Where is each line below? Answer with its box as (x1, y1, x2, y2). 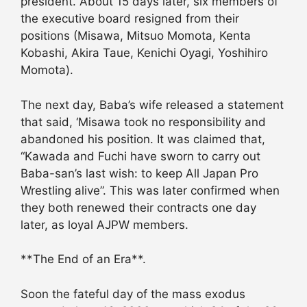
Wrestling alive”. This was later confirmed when (21, 183, 280, 197)
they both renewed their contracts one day (21, 200, 256, 214)
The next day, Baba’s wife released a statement (21, 97, 284, 112)
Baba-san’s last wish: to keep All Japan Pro (21, 166, 258, 180)
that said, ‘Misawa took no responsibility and (21, 114, 266, 129)
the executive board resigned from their (21, 12, 239, 26)
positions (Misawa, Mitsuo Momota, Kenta (21, 29, 251, 43)
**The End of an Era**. (21, 252, 146, 267)
